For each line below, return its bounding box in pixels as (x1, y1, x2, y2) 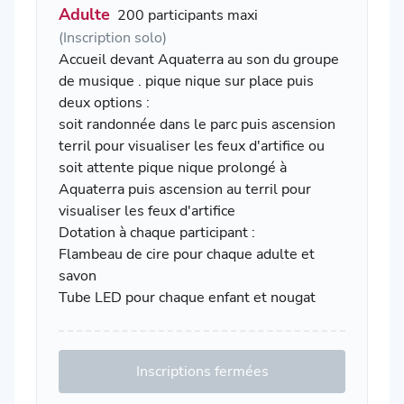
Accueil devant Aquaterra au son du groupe (59, 49, 339, 69)
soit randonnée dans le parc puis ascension (59, 114, 335, 134)
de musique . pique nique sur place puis (59, 70, 314, 91)
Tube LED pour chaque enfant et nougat (59, 287, 316, 308)
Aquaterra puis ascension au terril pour (59, 179, 311, 199)
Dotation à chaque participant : (59, 222, 255, 243)
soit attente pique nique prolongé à (59, 157, 287, 178)
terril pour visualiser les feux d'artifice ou (59, 135, 325, 156)
